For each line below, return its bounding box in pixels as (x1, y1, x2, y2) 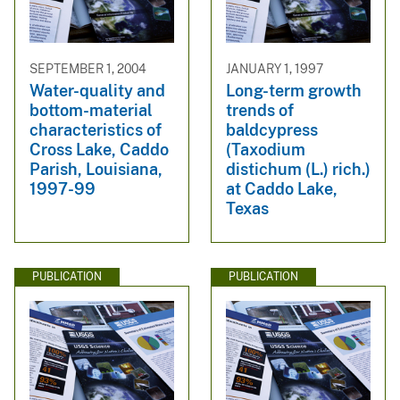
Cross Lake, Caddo (29, 139, 169, 159)
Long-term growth (226, 80, 362, 100)
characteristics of (29, 120, 162, 139)
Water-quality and (29, 80, 165, 100)
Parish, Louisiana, (29, 159, 162, 179)
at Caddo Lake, (226, 179, 337, 198)
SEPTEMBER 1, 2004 (29, 62, 146, 77)
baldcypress (226, 120, 318, 139)
